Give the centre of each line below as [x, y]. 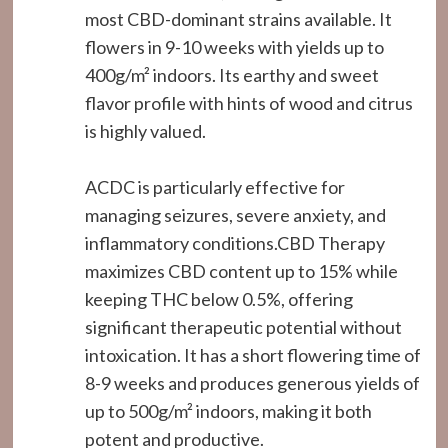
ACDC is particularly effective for [214, 187]
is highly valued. [145, 131]
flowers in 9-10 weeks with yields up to [234, 47]
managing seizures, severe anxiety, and [235, 215]
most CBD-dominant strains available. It [238, 19]
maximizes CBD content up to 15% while [241, 271]
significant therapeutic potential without [243, 327]
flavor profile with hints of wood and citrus [248, 103]
